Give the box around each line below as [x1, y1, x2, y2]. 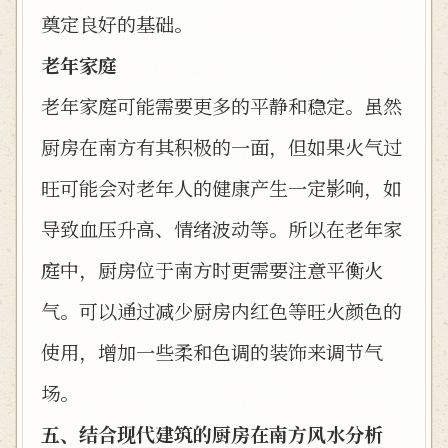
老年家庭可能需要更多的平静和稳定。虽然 [41, 92, 402, 119]
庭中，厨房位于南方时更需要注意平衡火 [41, 256, 383, 283]
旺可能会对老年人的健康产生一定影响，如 [41, 174, 402, 201]
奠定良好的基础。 [41, 10, 193, 37]
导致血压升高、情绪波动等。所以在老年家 [41, 215, 402, 242]
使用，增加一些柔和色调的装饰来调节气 [41, 338, 383, 365]
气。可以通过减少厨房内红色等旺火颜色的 [41, 297, 402, 324]
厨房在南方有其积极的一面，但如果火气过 [41, 133, 402, 160]
